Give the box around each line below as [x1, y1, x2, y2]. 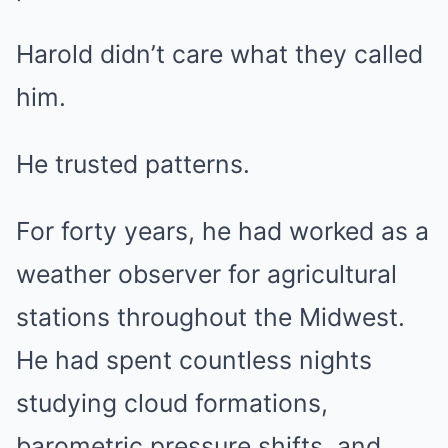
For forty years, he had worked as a [16, 216, 429, 246]
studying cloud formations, [16, 388, 328, 418]
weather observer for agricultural [16, 259, 397, 289]
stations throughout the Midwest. [16, 302, 405, 332]
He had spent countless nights [16, 345, 372, 375]
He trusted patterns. [16, 149, 250, 179]
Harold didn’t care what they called [16, 39, 423, 69]
